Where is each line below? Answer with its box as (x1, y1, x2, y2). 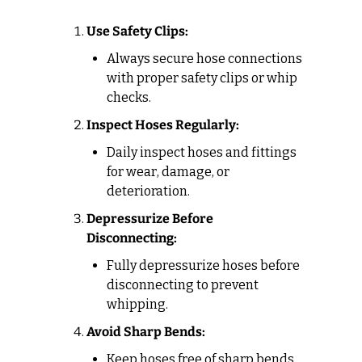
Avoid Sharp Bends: (86, 323, 205, 339)
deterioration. (107, 183, 190, 199)
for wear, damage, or (107, 163, 229, 179)
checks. (107, 89, 151, 105)
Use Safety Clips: (86, 23, 188, 39)
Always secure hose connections (107, 50, 302, 66)
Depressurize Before (86, 210, 213, 226)
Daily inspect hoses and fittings (107, 144, 297, 160)
